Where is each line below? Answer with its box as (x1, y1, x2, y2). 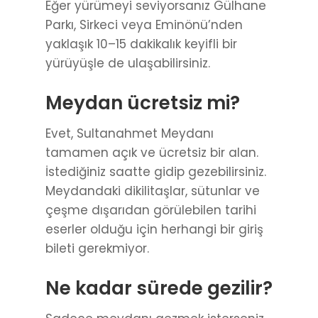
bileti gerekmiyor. (45, 240, 149, 258)
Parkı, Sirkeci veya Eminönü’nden (45, 16, 243, 34)
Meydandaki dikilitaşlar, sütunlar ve (45, 182, 260, 200)
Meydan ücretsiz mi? (45, 90, 240, 116)
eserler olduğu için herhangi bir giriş (45, 221, 263, 238)
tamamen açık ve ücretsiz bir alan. (45, 144, 258, 162)
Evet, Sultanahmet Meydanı (45, 125, 214, 143)
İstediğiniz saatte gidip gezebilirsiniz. (45, 163, 266, 181)
